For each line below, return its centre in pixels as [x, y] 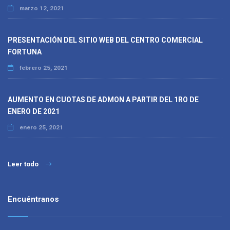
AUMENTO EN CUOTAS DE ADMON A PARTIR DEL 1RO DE [103, 100]
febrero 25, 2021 [43, 68]
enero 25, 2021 [41, 128]
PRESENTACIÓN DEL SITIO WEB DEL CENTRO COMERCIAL [105, 40]
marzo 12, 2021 [41, 8]
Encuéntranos [33, 199]
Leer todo [23, 164]
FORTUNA [25, 52]
